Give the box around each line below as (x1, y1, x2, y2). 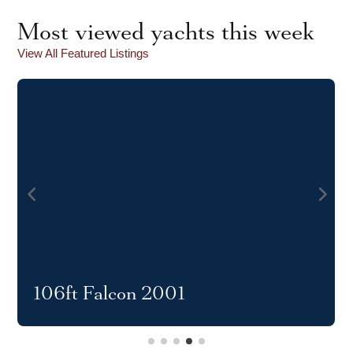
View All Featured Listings (17, 46, 150, 61)
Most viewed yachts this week (17, 20, 315, 44)
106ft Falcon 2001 (33, 284, 186, 303)
